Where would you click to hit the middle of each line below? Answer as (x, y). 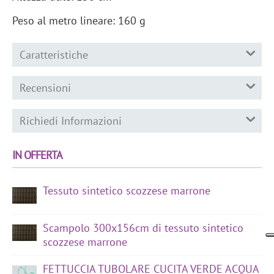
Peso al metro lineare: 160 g (79, 20)
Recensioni (45, 87)
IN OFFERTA (37, 155)
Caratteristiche (54, 54)
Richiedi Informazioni (71, 120)
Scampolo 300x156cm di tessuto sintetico (143, 228)
